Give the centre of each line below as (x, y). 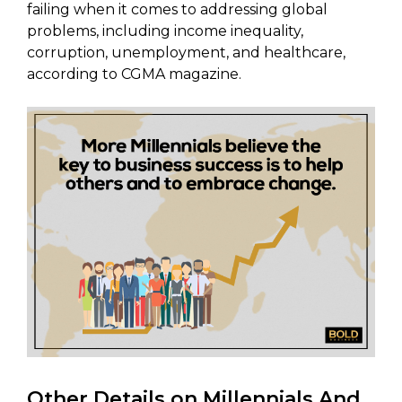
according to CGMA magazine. (134, 74)
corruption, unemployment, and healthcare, (186, 52)
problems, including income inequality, (165, 31)
